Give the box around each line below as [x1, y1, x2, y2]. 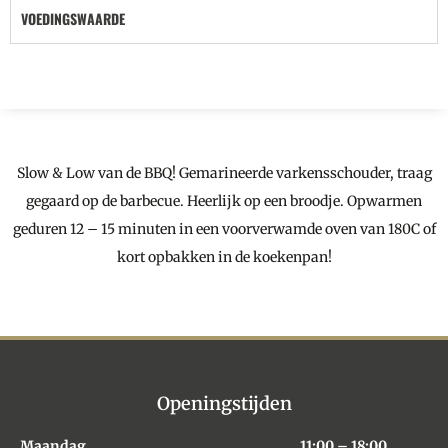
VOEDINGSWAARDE [21, 8, 125, 30]
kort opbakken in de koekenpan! [116, 248, 332, 267]
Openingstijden [156, 392, 292, 416]
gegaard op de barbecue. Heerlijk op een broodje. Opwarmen [26, 192, 422, 211]
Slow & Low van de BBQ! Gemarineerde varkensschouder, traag [16, 164, 432, 183]
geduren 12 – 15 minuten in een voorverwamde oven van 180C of [12, 220, 436, 239]
